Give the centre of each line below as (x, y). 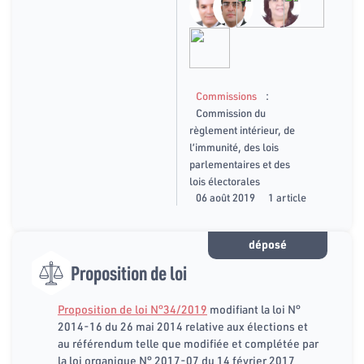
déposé (267, 245)
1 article (288, 198)
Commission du (231, 113)
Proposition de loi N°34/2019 (132, 309)
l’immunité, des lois (234, 147)
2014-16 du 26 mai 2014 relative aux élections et (183, 326)
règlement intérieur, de (243, 130)
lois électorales (225, 182)
